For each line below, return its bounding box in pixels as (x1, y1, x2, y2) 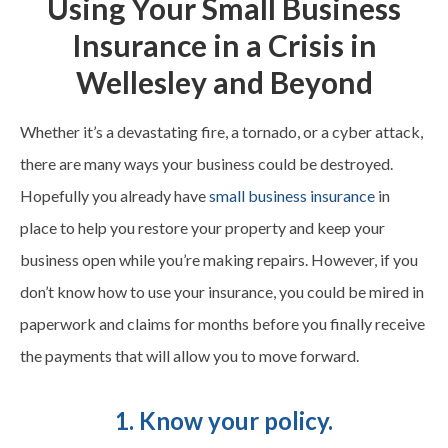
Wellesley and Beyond (75, 63, 373, 100)
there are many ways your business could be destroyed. (20, 153, 393, 173)
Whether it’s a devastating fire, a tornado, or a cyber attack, (20, 121, 423, 141)
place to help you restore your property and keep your (20, 217, 385, 237)
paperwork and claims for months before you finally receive (20, 313, 425, 333)
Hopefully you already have (20, 185, 209, 205)
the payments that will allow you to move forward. (20, 345, 359, 365)
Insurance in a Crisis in (71, 26, 377, 63)
